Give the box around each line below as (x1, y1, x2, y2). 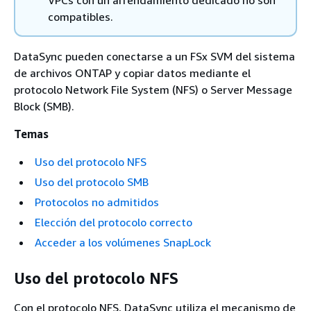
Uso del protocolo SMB (35, 174, 149, 189)
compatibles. (48, 9, 113, 24)
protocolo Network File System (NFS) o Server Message (14, 82, 292, 96)
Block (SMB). (14, 99, 74, 113)
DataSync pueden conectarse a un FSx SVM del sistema (14, 49, 295, 63)
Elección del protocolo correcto (35, 215, 192, 229)
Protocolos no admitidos (35, 194, 159, 209)
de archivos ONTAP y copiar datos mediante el (14, 65, 251, 80)
